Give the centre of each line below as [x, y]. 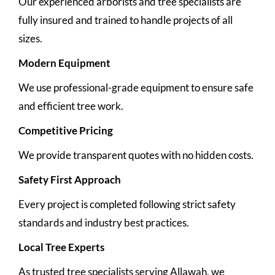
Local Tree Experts [61, 247]
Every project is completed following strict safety [127, 204]
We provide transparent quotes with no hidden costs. [136, 155]
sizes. [30, 38]
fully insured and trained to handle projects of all [126, 20]
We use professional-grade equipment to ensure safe [136, 87]
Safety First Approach [70, 179]
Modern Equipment [64, 63]
